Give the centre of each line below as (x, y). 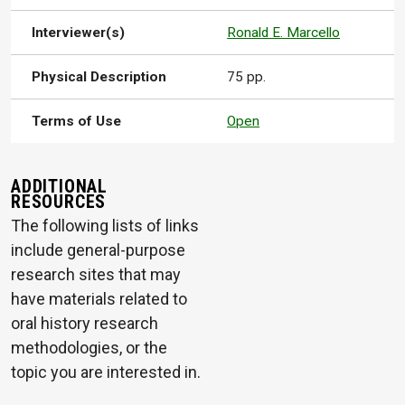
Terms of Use (77, 122)
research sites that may (96, 274)
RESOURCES (59, 202)
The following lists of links (105, 225)
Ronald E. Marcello (284, 33)
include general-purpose (98, 250)
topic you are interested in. (106, 372)
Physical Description (99, 77)
